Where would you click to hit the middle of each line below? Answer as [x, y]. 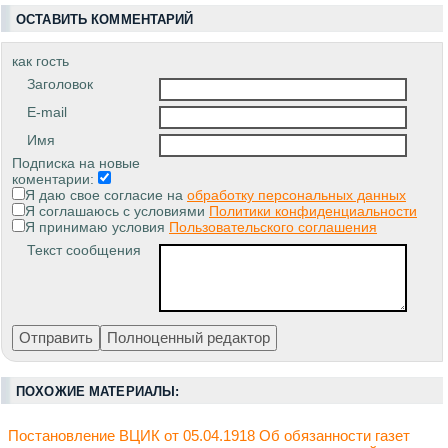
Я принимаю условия [97, 227]
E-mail [47, 112]
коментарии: [55, 179]
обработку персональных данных [296, 195]
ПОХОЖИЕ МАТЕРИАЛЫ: [98, 392]
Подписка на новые [76, 163]
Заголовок [60, 84]
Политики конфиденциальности [313, 211]
